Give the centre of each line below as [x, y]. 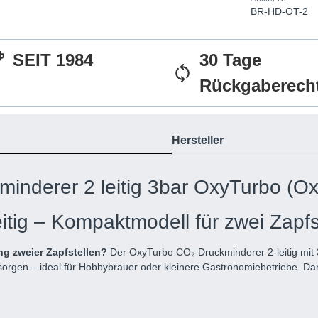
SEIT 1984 [53, 60]
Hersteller [197, 141]
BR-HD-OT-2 [280, 12]
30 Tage [230, 60]
